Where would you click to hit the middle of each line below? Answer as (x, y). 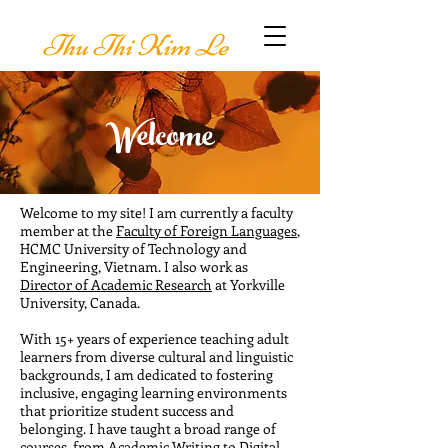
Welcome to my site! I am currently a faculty (156, 212)
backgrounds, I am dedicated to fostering (146, 374)
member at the (68, 230)
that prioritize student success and (127, 410)
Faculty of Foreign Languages (206, 230)
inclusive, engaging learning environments (153, 392)
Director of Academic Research (116, 284)
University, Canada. (80, 302)
